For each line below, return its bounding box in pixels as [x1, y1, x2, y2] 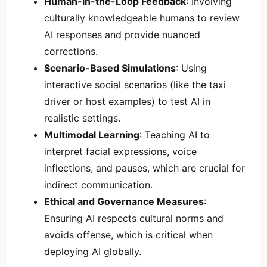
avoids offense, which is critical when [44, 229, 213, 241]
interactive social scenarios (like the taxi [44, 79, 226, 91]
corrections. [44, 45, 98, 58]
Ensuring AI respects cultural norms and [44, 212, 223, 225]
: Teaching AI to [139, 129, 210, 141]
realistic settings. [44, 112, 120, 125]
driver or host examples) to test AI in [44, 95, 210, 108]
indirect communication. [44, 179, 153, 191]
